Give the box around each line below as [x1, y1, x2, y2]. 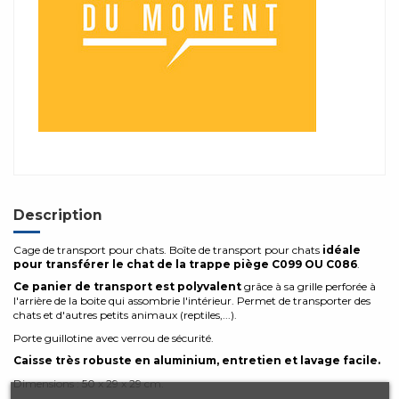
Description [13, 207, 102, 224]
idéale [322, 242, 361, 256]
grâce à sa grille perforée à [241, 280, 376, 294]
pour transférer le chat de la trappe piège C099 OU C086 [13, 256, 357, 271]
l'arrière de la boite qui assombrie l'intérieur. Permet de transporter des [13, 294, 370, 308]
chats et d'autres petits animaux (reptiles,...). [13, 308, 237, 322]
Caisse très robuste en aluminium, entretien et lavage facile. [13, 354, 380, 368]
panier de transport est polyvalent [32, 280, 241, 294]
